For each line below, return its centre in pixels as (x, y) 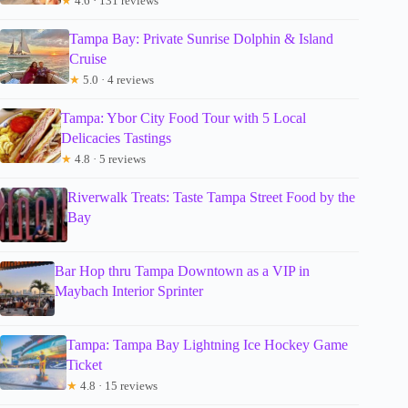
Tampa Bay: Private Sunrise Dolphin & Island (201, 38)
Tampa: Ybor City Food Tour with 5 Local (183, 117)
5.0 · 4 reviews (117, 79)
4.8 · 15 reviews (117, 385)
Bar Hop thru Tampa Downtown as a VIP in (182, 270)
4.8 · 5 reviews (108, 158)
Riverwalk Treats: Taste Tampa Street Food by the (212, 197)
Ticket (84, 364)
